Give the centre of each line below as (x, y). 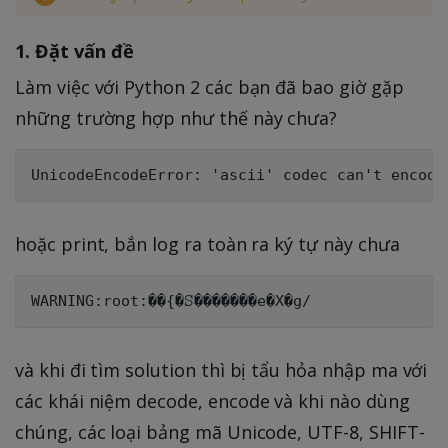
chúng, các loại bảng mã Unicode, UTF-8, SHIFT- (220, 431)
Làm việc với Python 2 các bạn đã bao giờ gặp (209, 86)
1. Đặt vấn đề (74, 51)
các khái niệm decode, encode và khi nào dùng (212, 400)
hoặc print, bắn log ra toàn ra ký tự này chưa (207, 243)
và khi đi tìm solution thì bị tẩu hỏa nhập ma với (221, 369)
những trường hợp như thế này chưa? (176, 117)
